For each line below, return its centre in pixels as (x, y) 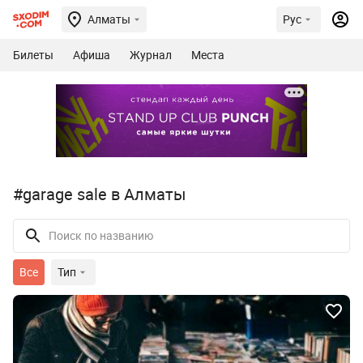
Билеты (33, 55)
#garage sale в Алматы (100, 194)
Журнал (151, 55)
